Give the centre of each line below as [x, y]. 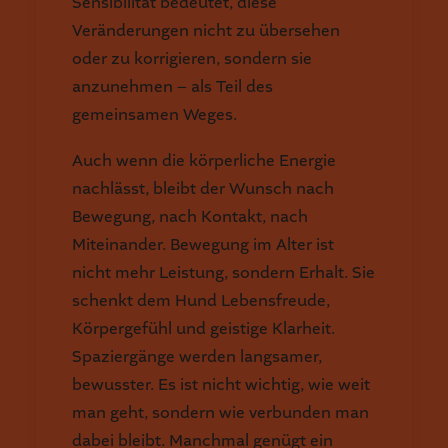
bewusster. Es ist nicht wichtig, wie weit [221, 384]
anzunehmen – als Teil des [172, 86]
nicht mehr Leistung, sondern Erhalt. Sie [223, 272]
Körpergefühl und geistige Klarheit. [203, 328]
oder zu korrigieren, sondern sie [192, 58]
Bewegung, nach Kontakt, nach [190, 216]
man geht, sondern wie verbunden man [220, 412]
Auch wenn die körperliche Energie [204, 160]
